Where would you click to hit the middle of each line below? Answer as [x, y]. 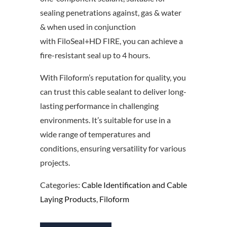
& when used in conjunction [88, 26]
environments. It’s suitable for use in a [105, 120]
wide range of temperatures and [95, 134]
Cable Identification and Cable [134, 184]
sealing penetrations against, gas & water [111, 12]
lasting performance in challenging [99, 105]
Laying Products [68, 199]
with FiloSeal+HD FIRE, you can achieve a [111, 41]
